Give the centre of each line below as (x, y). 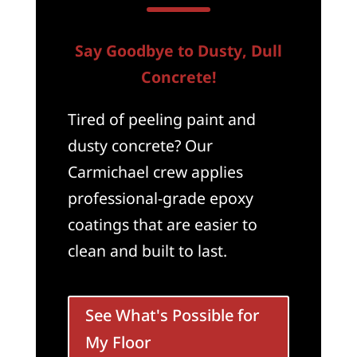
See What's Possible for (172, 315)
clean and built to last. (147, 251)
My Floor (118, 342)
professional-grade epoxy (160, 198)
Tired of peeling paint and (161, 120)
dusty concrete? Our (140, 146)
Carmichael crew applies (155, 172)
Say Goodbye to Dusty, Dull (178, 51)
